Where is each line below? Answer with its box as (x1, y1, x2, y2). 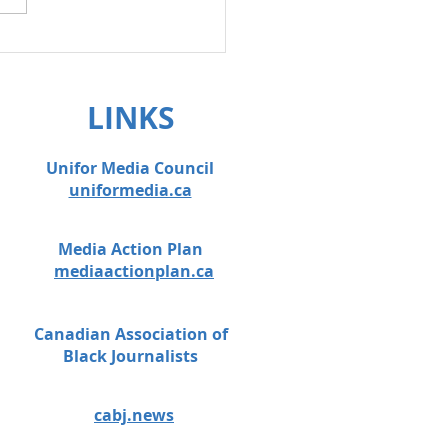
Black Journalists (63, 345, 198, 368)
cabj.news (94, 404, 174, 427)
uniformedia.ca (68, 179, 192, 202)
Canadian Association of (33, 323, 228, 346)
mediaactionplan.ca (54, 260, 214, 283)
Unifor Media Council (46, 157, 214, 180)
